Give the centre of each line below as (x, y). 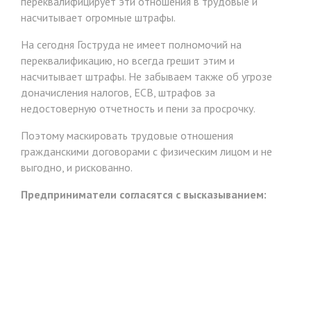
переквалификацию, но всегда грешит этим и (128, 60)
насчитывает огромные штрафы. (98, 17)
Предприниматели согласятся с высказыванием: (144, 194)
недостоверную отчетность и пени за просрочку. (138, 108)
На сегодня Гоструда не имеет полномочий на (131, 44)
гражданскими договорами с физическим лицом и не (146, 151)
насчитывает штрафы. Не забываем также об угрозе (146, 76)
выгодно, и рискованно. (77, 167)
